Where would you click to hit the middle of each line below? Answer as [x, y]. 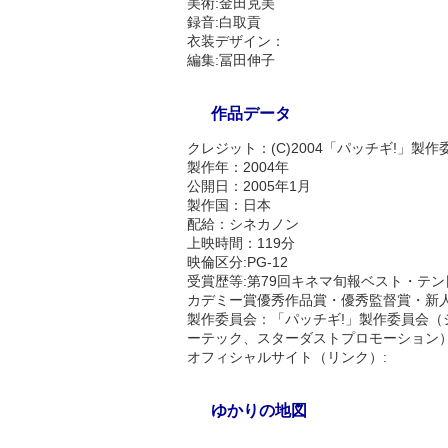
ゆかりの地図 [259, 410]
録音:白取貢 [224, 22]
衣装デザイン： [236, 41]
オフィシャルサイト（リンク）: [287, 357]
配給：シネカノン [243, 224]
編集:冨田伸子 [231, 60]
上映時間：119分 [241, 243]
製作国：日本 [229, 205]
